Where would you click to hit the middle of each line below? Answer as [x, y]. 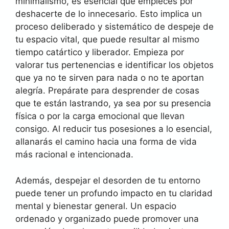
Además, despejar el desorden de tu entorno [108, 180]
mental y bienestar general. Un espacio [96, 206]
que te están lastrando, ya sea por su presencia [113, 103]
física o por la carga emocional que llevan [100, 116]
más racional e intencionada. [74, 154]
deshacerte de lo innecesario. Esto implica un [109, 14]
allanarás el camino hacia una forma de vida [106, 142]
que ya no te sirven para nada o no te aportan [110, 78]
